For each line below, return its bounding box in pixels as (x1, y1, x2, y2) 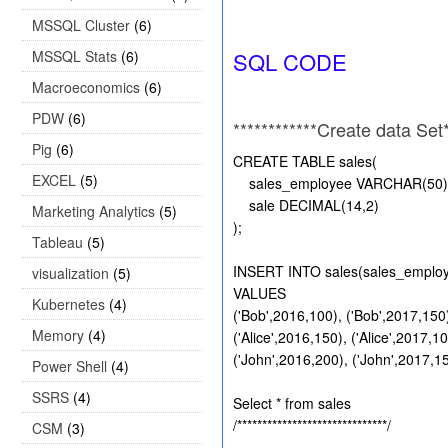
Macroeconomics (32, 77, 140, 97)
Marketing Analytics (32, 201, 155, 221)
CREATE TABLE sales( (233, 151, 377, 171)
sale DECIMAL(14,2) (233, 195, 379, 215)
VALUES (233, 283, 286, 303)
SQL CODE (233, 46, 347, 77)
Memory (32, 325, 84, 345)
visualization (32, 263, 109, 283)
